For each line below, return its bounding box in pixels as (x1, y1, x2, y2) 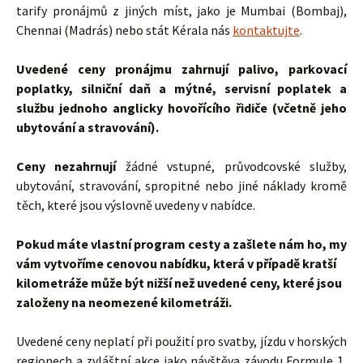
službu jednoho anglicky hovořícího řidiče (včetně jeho (16, 100, 347, 116)
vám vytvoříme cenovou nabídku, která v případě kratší (16, 255, 336, 271)
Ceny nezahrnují (16, 158, 117, 174)
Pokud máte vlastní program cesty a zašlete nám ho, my (16, 236, 347, 252)
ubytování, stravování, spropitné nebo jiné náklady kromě (16, 177, 347, 194)
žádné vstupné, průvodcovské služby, (116, 158, 348, 174)
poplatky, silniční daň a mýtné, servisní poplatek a (16, 80, 347, 96)
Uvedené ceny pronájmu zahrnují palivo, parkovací (16, 61, 347, 77)
